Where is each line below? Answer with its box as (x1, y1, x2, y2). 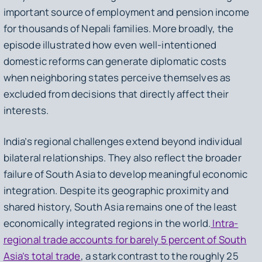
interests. (3, 103, 49, 117)
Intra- (211, 216, 239, 230)
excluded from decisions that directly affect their (3, 87, 229, 101)
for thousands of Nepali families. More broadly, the (3, 21, 234, 35)
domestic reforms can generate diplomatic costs (3, 54, 227, 68)
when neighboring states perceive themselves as (3, 70, 231, 84)
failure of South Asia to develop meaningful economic (3, 167, 248, 181)
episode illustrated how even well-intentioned (3, 37, 217, 51)
